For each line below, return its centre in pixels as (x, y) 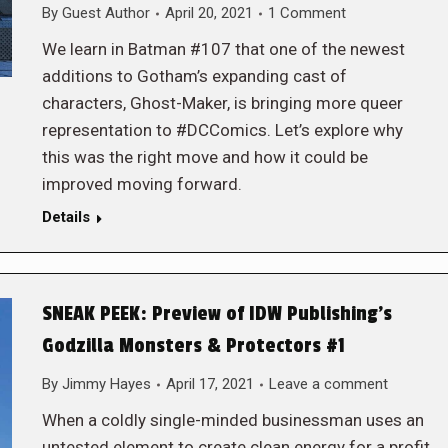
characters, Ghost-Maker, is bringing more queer (222, 103)
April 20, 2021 (208, 13)
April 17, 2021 (209, 384)
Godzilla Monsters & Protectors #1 (193, 346)
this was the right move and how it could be (204, 157)
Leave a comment (328, 384)
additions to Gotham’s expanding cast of (194, 76)
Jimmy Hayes (106, 384)
